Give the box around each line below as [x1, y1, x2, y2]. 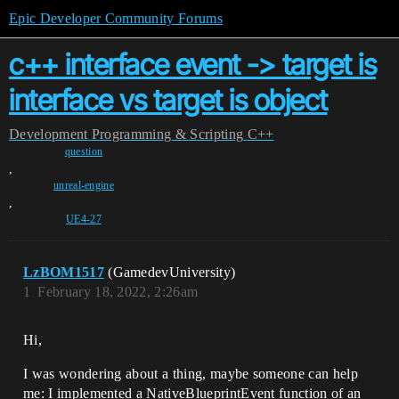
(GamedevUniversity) [108, 265, 236, 280]
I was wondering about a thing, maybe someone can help [23, 366, 358, 381]
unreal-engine [53, 179, 115, 191]
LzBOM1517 [23, 265, 104, 280]
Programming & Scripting [91, 126, 244, 142]
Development [9, 126, 88, 142]
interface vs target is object [9, 83, 328, 118]
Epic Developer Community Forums [9, 11, 223, 26]
